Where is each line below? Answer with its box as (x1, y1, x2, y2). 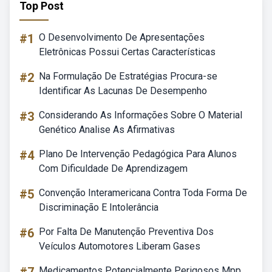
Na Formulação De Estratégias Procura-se (39, 70, 217, 82)
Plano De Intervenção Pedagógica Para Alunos (39, 148, 237, 160)
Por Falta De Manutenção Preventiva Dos (39, 226, 214, 237)
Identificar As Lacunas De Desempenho (39, 85, 207, 97)
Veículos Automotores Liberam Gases (39, 240, 200, 252)
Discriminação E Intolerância (39, 202, 158, 213)
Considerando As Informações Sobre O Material (39, 109, 242, 121)
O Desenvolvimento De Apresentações (39, 32, 205, 43)
